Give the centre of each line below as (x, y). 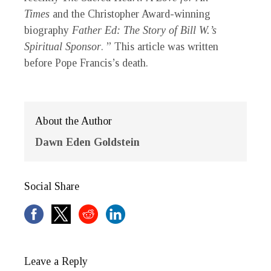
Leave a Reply (56, 261)
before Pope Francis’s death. (86, 63)
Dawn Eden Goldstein (87, 142)
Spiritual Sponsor (63, 46)
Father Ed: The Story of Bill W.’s (144, 30)
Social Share (52, 186)
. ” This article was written (160, 46)
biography (48, 30)
